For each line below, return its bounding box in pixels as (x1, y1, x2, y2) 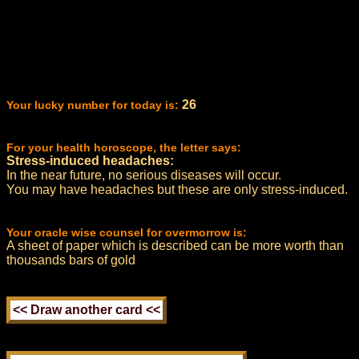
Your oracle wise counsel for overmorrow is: (6, 226, 247, 239)
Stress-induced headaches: (6, 154, 174, 167)
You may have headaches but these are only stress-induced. (6, 183, 348, 196)
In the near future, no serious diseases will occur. (6, 168, 281, 182)
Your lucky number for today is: (6, 99, 179, 111)
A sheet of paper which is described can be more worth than (6, 239, 344, 252)
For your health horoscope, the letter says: (6, 141, 241, 154)
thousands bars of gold (6, 253, 135, 267)
